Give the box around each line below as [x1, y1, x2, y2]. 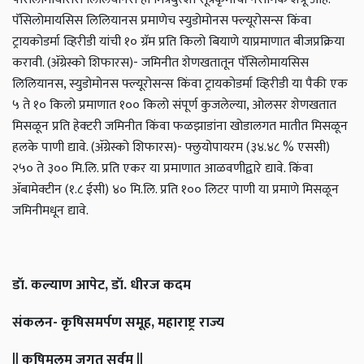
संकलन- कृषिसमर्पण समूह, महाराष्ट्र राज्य [12, 310, 224, 335]
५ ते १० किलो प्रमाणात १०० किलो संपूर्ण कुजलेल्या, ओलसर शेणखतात [12, 94, 336, 117]
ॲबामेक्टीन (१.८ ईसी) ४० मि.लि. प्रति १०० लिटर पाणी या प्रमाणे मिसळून [12, 179, 339, 201]
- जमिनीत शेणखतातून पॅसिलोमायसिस [133, 52, 309, 75]
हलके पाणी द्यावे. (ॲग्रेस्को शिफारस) [12, 136, 177, 159]
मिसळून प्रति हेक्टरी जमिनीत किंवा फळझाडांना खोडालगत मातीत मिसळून [12, 115, 348, 138]
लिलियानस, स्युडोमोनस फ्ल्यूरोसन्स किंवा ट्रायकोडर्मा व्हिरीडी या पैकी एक [12, 73, 348, 96]
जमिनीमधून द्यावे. [12, 200, 89, 223]
